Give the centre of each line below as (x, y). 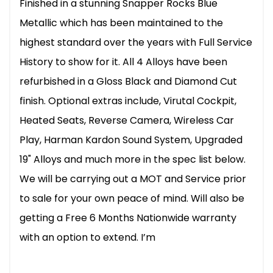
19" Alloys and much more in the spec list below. (133, 159)
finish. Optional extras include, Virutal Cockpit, (128, 101)
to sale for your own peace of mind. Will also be (132, 198)
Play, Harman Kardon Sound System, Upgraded (131, 140)
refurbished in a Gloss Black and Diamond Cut (128, 81)
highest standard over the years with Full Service (136, 42)
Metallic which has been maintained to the (121, 23)
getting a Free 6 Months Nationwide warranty (128, 218)
